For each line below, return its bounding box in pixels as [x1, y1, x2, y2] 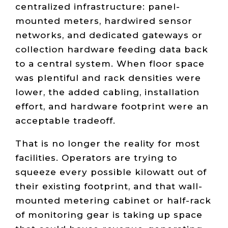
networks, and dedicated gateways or [15, 30, 203, 40]
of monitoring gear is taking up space [15, 209, 203, 220]
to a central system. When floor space [15, 58, 205, 69]
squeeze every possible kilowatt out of [15, 166, 207, 177]
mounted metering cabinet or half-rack [15, 195, 211, 206]
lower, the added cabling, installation [15, 87, 199, 97]
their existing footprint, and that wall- [15, 181, 203, 191]
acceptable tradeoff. [15, 115, 116, 126]
